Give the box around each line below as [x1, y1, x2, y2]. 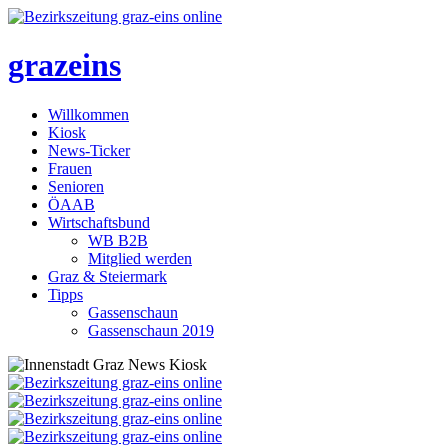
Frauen [48, 159, 92, 177]
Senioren [48, 177, 104, 195]
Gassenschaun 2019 [88, 321, 214, 339]
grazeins [8, 47, 121, 84]
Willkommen [48, 105, 129, 123]
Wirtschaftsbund [48, 213, 150, 231]
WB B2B [88, 231, 148, 249]
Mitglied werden [88, 249, 192, 267]
